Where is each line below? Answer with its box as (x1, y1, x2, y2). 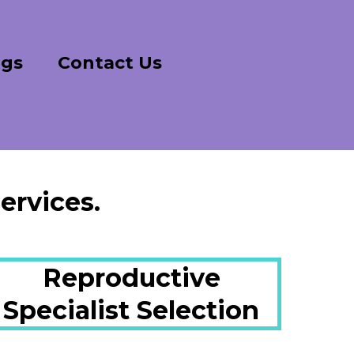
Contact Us (57, 52, 162, 73)
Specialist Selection (3, 295, 259, 326)
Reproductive (42, 262, 220, 293)
